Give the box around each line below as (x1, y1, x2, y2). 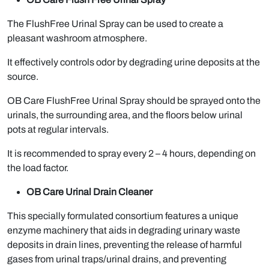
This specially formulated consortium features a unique (7, 211, 238, 222)
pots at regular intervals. (7, 124, 109, 135)
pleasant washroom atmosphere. (7, 33, 147, 44)
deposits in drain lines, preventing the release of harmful (7, 240, 242, 250)
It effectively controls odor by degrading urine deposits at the (7, 57, 260, 68)
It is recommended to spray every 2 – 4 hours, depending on (7, 148, 256, 159)
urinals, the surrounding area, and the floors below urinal (7, 110, 243, 121)
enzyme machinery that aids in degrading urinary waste (7, 225, 240, 236)
